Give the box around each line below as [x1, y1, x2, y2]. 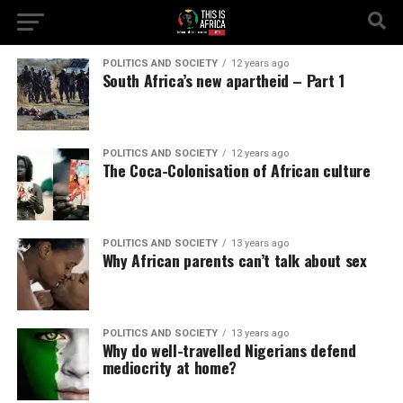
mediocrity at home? [102, 355, 237, 379]
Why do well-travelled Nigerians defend [102, 338, 356, 362]
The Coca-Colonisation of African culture [102, 158, 371, 182]
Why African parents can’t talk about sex [102, 248, 367, 272]
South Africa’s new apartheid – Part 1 [102, 68, 345, 92]
